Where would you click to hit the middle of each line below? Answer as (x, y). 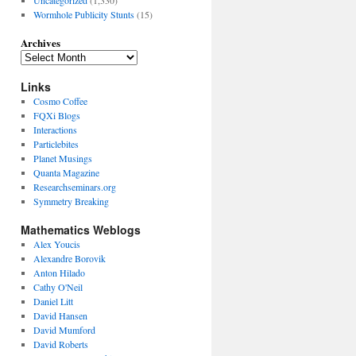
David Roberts (60, 344)
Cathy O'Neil (58, 286)
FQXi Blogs (56, 115)
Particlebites (56, 143)
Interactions (55, 129)
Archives (41, 42)
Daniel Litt (53, 301)
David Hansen (60, 315)
